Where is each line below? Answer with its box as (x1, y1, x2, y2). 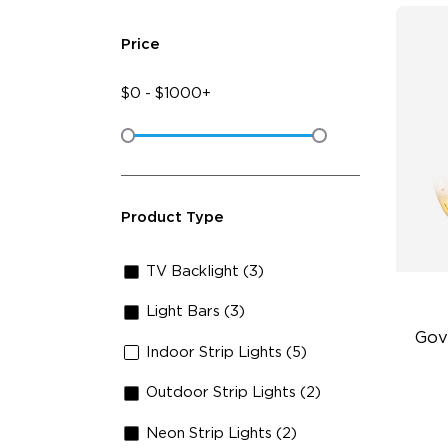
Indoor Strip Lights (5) (146, 344, 308, 360)
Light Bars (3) (146, 304, 246, 320)
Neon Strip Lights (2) (146, 425, 298, 441)
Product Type (120, 210, 224, 226)
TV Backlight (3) (146, 264, 265, 280)
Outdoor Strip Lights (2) (146, 385, 322, 401)
